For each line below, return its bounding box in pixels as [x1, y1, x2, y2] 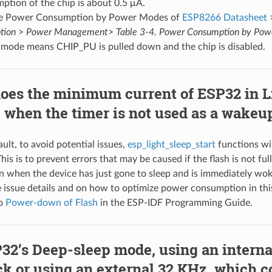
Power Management [25, 27, 108, 37]
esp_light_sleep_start [127, 139, 216, 149]
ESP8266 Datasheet [182, 12, 267, 22]
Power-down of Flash [5, 197, 98, 208]
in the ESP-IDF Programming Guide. [97, 197, 253, 208]
